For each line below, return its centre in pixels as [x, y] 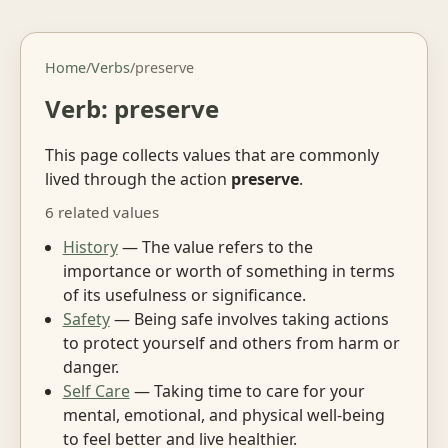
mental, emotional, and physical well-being [223, 414]
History [90, 246]
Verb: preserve [132, 108]
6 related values [102, 212]
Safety [86, 318]
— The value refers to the [215, 246]
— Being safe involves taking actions [249, 318]
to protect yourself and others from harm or [231, 342]
